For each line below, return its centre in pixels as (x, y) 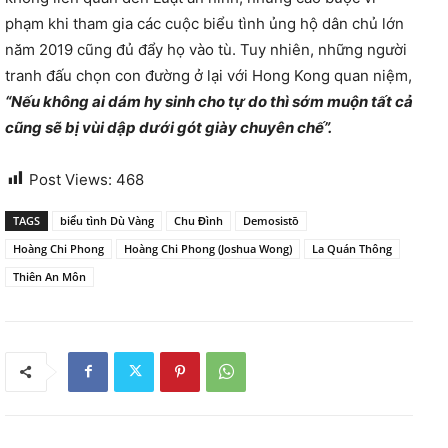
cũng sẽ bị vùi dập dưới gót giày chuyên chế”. (170, 127)
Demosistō (271, 220)
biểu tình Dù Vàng (107, 220)
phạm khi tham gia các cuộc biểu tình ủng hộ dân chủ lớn (204, 23)
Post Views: (70, 179)
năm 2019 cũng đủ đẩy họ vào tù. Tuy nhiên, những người (206, 49)
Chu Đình (198, 220)
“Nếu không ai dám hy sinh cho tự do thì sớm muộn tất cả (209, 101)
